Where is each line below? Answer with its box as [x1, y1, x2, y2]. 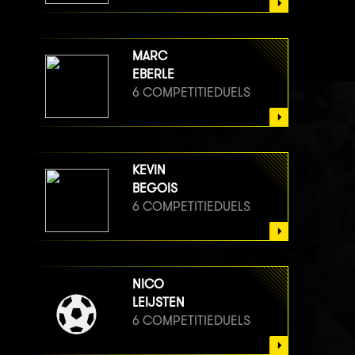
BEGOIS [132, 180, 177, 196]
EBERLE [132, 66, 174, 82]
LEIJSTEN [132, 294, 185, 310]
